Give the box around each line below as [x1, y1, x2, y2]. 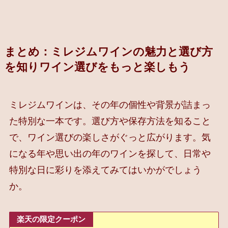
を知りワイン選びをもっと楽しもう [4, 61, 190, 74]
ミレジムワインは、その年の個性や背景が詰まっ [9, 100, 211, 110]
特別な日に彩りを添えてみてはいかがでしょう [9, 165, 202, 176]
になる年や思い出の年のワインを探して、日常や [9, 149, 211, 159]
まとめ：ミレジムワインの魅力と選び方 [4, 46, 213, 59]
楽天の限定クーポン [17, 214, 86, 223]
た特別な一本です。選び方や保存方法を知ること [9, 116, 211, 127]
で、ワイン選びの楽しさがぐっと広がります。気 [9, 132, 211, 143]
